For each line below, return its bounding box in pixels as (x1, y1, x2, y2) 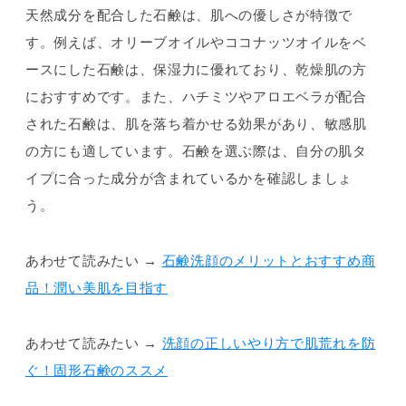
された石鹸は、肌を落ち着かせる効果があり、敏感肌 (25, 115, 367, 131)
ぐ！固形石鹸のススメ (25, 362, 168, 379)
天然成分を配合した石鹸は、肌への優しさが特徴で (25, 6, 353, 23)
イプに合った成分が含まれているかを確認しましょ (25, 169, 353, 186)
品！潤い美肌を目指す (25, 280, 168, 296)
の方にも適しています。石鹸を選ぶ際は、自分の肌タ (25, 142, 367, 159)
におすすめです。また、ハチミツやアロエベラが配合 (25, 88, 367, 104)
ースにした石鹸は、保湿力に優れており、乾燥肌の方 (25, 61, 367, 77)
